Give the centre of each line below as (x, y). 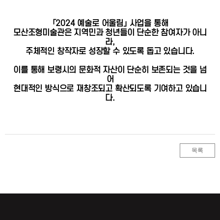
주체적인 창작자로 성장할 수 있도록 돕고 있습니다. (110, 52)
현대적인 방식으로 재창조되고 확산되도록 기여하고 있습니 (110, 89)
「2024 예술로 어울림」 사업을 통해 (110, 24)
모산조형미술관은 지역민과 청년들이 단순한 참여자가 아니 (110, 33)
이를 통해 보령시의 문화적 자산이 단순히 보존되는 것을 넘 (110, 70)
